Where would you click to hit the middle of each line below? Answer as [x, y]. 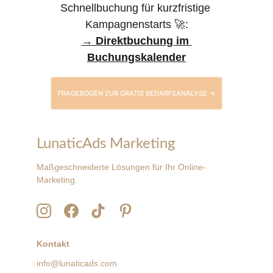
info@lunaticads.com [77, 263]
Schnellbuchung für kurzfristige [136, 8]
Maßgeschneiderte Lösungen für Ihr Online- [121, 167]
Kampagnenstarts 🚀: [136, 24]
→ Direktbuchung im [136, 41]
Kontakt [53, 244]
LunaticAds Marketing [106, 144]
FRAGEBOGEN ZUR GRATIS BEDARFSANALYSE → [136, 93]
